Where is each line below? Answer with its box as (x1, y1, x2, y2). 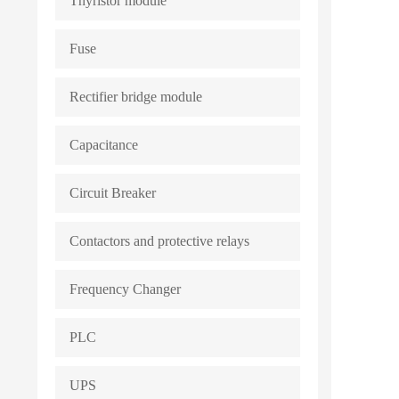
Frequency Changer (69, 281, 181, 297)
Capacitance (69, 137, 138, 152)
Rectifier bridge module (69, 89, 202, 104)
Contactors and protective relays (69, 233, 249, 248)
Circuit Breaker (69, 185, 156, 200)
